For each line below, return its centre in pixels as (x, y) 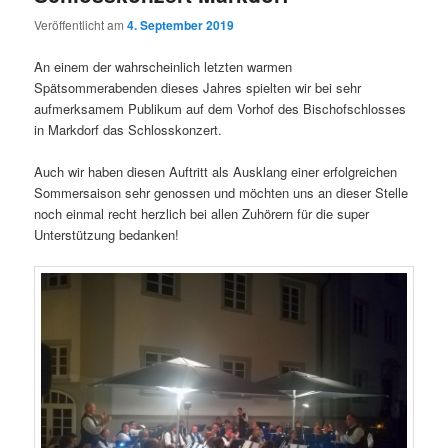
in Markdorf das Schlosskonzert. (128, 129)
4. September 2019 (181, 25)
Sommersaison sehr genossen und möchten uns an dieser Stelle (221, 192)
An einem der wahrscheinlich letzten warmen (163, 66)
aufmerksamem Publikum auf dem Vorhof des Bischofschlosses (220, 108)
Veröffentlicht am (81, 25)
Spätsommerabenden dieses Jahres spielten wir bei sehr (198, 87)
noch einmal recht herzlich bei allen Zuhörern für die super (202, 213)
